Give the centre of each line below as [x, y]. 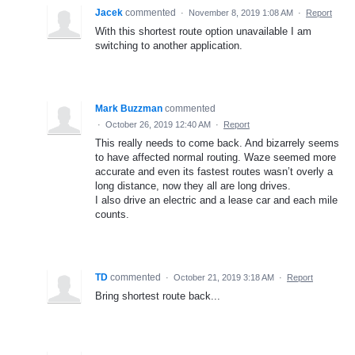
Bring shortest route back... [158, 296]
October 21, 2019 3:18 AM [224, 277]
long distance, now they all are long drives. [193, 185]
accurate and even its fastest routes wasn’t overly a [214, 171]
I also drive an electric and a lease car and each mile [216, 200]
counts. [112, 214]
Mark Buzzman [129, 108]
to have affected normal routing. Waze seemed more [216, 157]
